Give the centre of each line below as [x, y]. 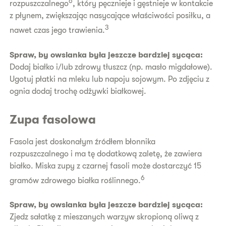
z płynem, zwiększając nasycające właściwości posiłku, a [110, 16]
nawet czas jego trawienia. [58, 31]
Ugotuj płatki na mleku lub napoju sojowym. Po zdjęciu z [110, 79]
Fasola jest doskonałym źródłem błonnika [83, 142]
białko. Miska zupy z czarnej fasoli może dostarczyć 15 [106, 166]
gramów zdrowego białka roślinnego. [75, 180]
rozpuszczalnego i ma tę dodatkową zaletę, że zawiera [106, 154]
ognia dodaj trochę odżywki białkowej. [78, 91]
